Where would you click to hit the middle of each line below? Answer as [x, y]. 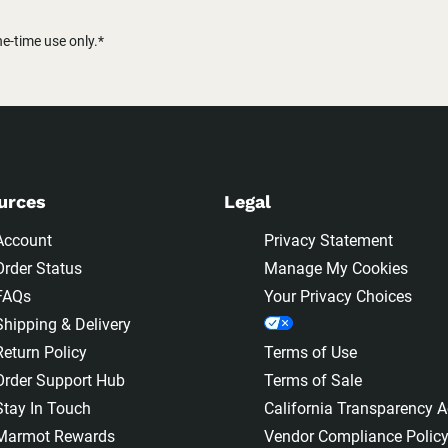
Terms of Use [310, 353]
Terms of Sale [313, 381]
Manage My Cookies [336, 269]
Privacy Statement [328, 241]
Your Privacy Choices [338, 297]
